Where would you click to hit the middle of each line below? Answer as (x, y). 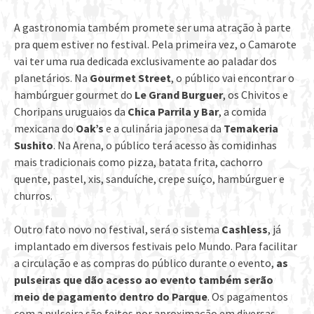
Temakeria (251, 128)
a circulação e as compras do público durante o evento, (145, 262)
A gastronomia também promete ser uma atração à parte (152, 27)
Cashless (245, 229)
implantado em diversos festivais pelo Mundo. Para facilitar (156, 246)
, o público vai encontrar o (233, 77)
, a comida (243, 111)
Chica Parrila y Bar (173, 111)
